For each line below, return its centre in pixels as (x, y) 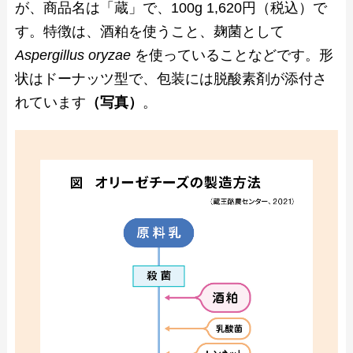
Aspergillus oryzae (74, 56)
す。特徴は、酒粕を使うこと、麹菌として (149, 32)
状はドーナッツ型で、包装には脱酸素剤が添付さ (171, 79)
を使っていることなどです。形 (234, 56)
